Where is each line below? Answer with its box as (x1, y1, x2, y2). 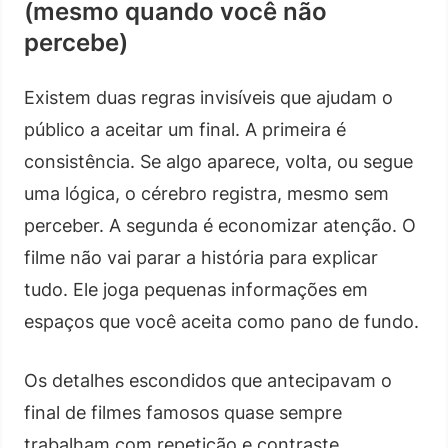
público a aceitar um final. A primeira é (24, 118, 346, 140)
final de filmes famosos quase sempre (24, 401, 342, 423)
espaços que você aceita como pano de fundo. (24, 310, 419, 332)
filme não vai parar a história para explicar (24, 246, 378, 268)
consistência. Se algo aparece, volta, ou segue (24, 150, 413, 172)
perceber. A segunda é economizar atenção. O (24, 214, 416, 236)
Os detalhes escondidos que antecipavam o (24, 369, 392, 391)
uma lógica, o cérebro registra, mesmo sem (24, 182, 389, 204)
